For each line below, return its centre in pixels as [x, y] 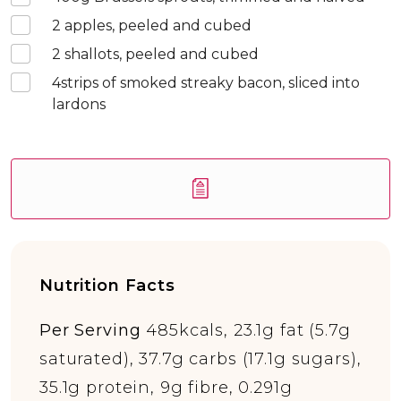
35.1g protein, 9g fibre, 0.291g [166, 388]
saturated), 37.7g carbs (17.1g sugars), [200, 359]
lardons [79, 104]
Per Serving [93, 330]
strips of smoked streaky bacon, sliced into [210, 83]
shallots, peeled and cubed [160, 54]
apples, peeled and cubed [156, 26]
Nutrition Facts [107, 286]
